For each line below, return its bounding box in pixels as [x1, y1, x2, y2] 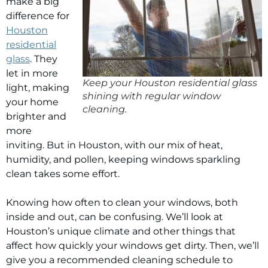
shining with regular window [83, 90, 221, 102]
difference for [6, 10, 69, 22]
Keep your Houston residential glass [83, 77, 257, 89]
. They [30, 53, 57, 65]
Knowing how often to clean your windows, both [6, 197, 238, 208]
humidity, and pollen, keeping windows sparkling [6, 154, 240, 165]
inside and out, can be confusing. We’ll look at [6, 211, 223, 223]
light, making [6, 82, 69, 93]
